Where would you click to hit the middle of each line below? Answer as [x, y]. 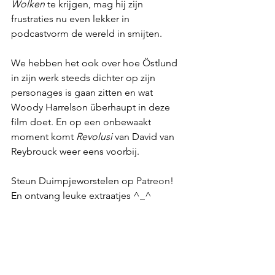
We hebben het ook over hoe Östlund [95, 63]
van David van [145, 137]
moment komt [44, 137]
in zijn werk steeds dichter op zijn [84, 78]
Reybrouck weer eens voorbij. [75, 151]
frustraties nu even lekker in [72, 19]
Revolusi [94, 137]
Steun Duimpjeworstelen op [74, 181]
